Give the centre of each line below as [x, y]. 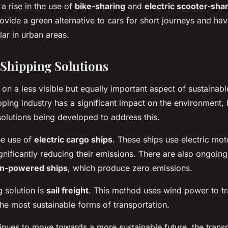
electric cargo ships [73, 139]
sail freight [67, 190]
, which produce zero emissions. [130, 168]
